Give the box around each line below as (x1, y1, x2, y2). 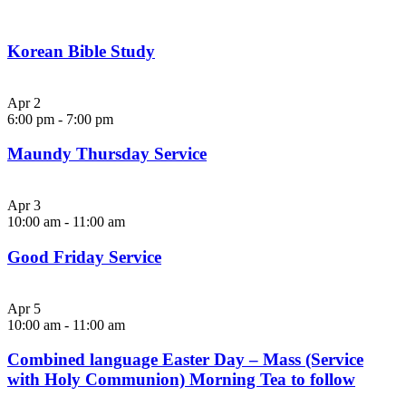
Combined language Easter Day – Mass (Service (7, 350, 363, 370)
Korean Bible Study (7, 41, 155, 61)
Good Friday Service (7, 246, 161, 266)
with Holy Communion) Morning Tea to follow (7, 370, 355, 390)
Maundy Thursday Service (7, 144, 207, 164)
